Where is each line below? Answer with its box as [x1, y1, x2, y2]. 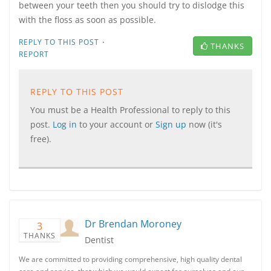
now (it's [189, 119, 222, 130]
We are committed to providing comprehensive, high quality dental [19, 254, 242, 264]
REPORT [19, 49, 49, 59]
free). [30, 133, 51, 145]
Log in [53, 119, 79, 130]
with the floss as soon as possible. [19, 14, 156, 25]
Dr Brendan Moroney [85, 217, 181, 230]
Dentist [85, 234, 114, 246]
